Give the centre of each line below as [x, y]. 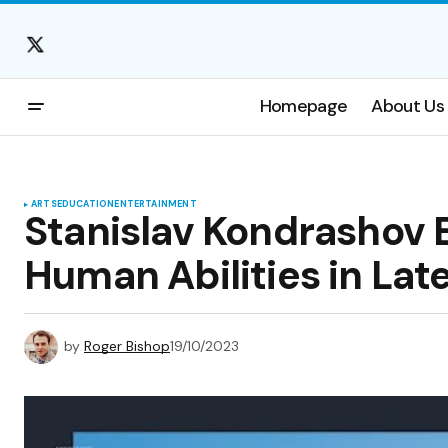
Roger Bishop [127, 345]
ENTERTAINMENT [155, 204]
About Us [407, 106]
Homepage [303, 106]
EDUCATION [85, 204]
